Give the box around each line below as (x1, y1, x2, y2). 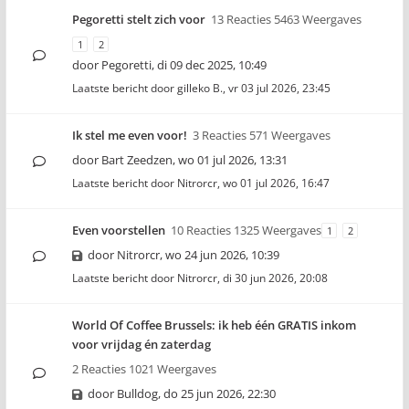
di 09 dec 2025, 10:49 (157, 57, 267, 73)
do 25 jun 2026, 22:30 (163, 385, 276, 402)
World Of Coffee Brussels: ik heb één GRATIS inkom (72, 317, 356, 333)
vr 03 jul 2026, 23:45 (228, 80, 330, 96)
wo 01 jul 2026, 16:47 (223, 175, 330, 191)
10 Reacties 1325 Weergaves (171, 222, 321, 238)
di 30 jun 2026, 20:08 (223, 270, 328, 286)
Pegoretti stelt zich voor (72, 11, 205, 27)
